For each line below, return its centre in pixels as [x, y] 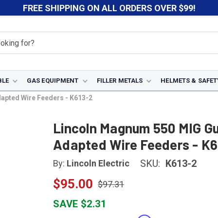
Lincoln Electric [98, 163]
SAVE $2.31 [80, 204]
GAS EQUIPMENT [53, 81]
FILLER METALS [120, 81]
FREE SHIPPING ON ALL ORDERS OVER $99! [109, 8]
